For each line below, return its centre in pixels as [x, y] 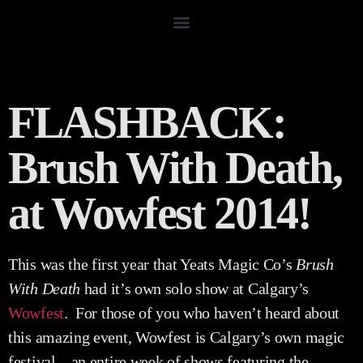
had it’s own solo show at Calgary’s [195, 288]
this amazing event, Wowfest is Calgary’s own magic [177, 337]
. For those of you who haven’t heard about [202, 313]
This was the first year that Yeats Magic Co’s [152, 264]
